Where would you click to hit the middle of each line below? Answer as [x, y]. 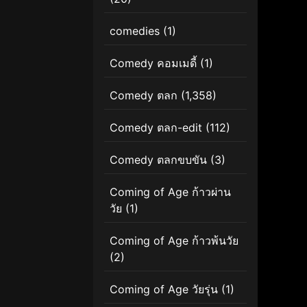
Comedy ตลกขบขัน [158, 159]
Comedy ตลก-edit [156, 127]
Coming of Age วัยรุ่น [164, 289]
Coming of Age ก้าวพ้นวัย [174, 240]
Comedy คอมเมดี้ [153, 63]
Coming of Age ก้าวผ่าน [170, 192]
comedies [135, 30]
